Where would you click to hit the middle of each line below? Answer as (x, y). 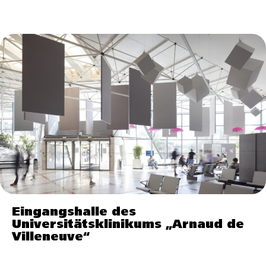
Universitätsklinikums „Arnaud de (128, 224)
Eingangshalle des (74, 212)
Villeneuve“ (51, 237)
